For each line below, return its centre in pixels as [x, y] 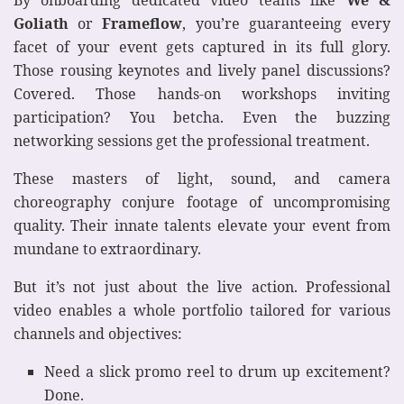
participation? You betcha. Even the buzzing [202, 118]
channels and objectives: [98, 334]
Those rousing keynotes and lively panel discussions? [202, 71]
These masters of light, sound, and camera [202, 179]
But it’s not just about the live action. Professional [202, 287]
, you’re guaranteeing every [287, 24]
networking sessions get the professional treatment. [192, 141]
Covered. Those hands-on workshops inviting [202, 94]
